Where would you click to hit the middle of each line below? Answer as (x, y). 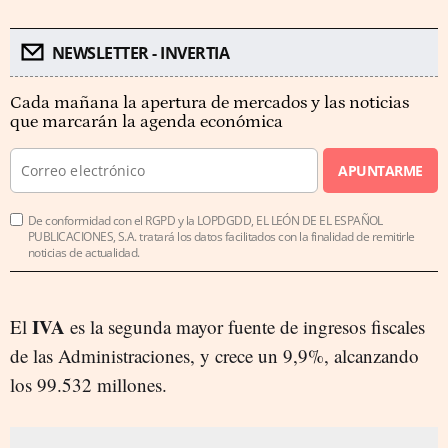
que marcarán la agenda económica (146, 122)
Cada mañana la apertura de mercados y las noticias (209, 103)
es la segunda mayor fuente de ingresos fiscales (245, 327)
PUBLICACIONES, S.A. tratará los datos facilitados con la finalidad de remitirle (221, 237)
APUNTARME (380, 171)
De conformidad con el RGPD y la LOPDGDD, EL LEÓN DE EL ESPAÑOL (205, 221)
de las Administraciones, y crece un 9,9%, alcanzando (214, 356)
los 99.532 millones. (88, 385)
